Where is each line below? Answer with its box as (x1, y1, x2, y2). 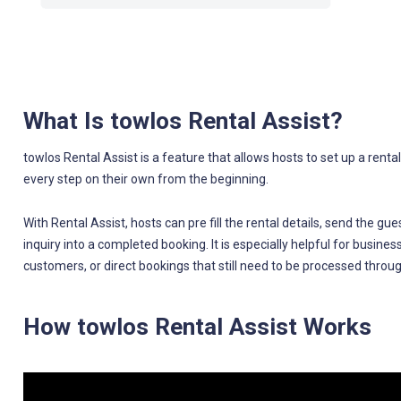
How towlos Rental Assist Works (22, 312, 371, 340)
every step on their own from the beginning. (22, 171, 269, 186)
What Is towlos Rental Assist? (22, 107, 343, 134)
